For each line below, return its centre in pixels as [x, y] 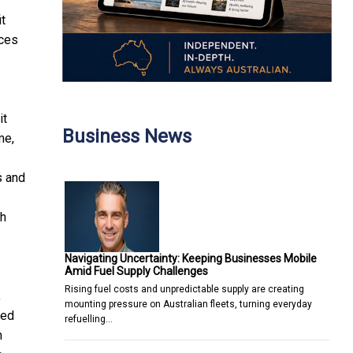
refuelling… [89, 319]
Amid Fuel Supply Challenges [136, 271]
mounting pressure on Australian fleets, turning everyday [188, 304]
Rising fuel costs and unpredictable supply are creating [184, 289]
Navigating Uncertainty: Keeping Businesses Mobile [191, 258]
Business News [127, 136]
